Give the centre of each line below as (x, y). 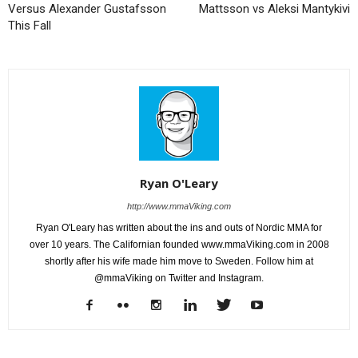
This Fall (30, 25)
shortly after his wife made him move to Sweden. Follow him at (179, 261)
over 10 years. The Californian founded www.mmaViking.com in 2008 (179, 244)
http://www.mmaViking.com (179, 206)
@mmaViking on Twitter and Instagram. (179, 278)
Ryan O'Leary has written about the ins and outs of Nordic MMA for (179, 227)
